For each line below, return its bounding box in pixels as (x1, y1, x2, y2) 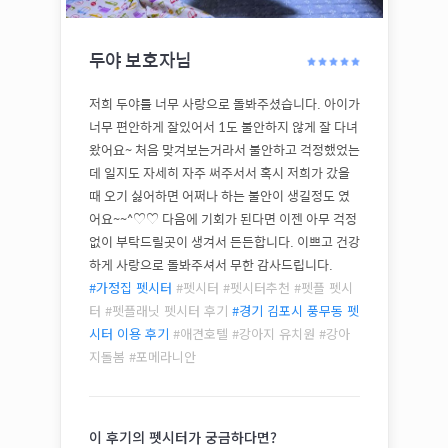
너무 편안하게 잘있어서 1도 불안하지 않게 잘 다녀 (88, 116, 358, 137)
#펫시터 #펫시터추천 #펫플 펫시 (171, 278, 353, 297)
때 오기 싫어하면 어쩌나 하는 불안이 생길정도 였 (88, 185, 350, 206)
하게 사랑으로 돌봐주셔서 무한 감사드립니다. (88, 254, 333, 275)
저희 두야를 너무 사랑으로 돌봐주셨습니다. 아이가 (88, 93, 360, 114)
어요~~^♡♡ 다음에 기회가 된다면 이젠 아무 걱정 (88, 208, 357, 229)
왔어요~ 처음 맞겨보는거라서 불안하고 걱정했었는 (88, 139, 360, 160)
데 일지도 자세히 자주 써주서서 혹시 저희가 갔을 (88, 162, 350, 183)
